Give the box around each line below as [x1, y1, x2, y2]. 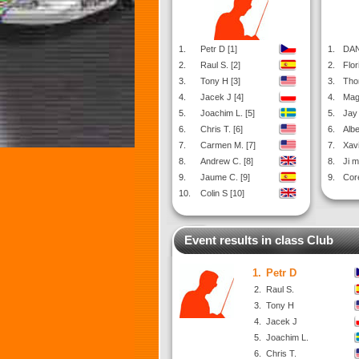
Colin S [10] [200, 188, 244, 198]
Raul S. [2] [200, 60, 240, 70]
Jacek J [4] [200, 92, 244, 102]
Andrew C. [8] [200, 156, 253, 166]
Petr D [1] [200, 44, 237, 54]
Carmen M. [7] [200, 140, 256, 150]
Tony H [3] [200, 76, 240, 86]
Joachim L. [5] [200, 108, 255, 118]
